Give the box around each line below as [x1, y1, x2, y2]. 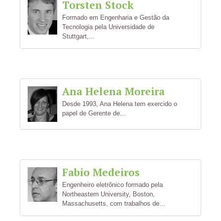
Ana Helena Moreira [62, 84, 165, 98]
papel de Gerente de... [62, 110, 126, 117]
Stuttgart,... [62, 33, 95, 40]
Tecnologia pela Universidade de [62, 23, 154, 31]
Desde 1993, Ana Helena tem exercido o [62, 100, 177, 108]
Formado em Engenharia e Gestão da [62, 14, 169, 21]
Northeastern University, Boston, [62, 190, 155, 198]
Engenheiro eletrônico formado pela [62, 181, 163, 188]
